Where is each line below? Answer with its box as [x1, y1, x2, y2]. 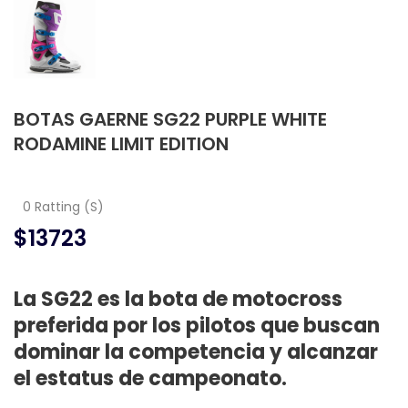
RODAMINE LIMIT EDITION [14, 131, 229, 157]
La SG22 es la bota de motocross [14, 285, 342, 313]
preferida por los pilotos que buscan [14, 311, 380, 340]
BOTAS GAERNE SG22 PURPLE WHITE [14, 107, 327, 132]
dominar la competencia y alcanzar [14, 338, 378, 366]
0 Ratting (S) [23, 198, 104, 216]
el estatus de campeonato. [14, 364, 287, 393]
